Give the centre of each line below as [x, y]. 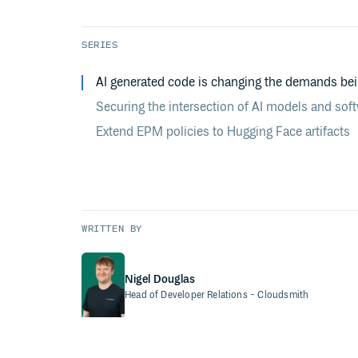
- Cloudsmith [280, 295]
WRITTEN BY [112, 229]
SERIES [100, 45]
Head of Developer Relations [186, 295]
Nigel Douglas [160, 279]
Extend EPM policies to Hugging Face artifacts [223, 133]
